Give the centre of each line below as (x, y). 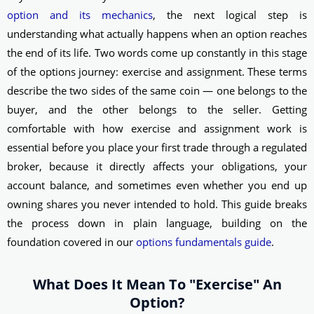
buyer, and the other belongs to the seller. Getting (157, 109)
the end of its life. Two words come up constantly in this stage (157, 52)
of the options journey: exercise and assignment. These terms (157, 71)
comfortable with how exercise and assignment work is (157, 128)
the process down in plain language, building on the (157, 223)
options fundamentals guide (204, 241)
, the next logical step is (230, 14)
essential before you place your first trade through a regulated (157, 147)
